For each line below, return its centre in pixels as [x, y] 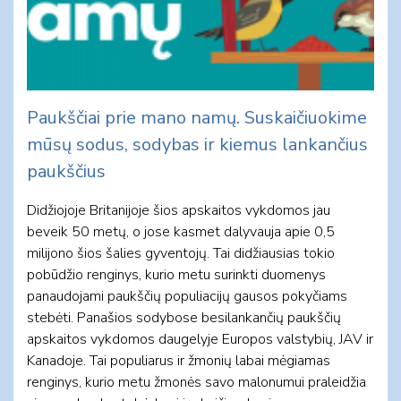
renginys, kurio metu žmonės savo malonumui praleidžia [196, 382]
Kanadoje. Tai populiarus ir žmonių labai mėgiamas [179, 360]
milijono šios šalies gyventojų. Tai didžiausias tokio [181, 253]
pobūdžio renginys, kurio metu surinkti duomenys [176, 274]
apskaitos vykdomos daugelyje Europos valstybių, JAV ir [200, 339]
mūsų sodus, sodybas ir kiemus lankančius [197, 144]
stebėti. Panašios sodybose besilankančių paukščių [184, 317]
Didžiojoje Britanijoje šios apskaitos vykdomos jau [179, 210]
